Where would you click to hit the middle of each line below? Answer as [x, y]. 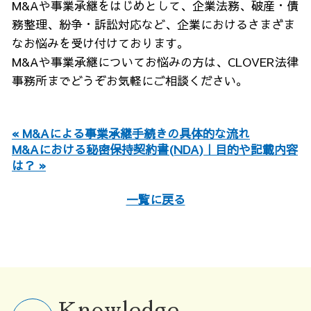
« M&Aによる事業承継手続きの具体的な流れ [131, 133]
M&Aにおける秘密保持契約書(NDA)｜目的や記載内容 [155, 149]
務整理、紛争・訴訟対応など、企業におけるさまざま [153, 24]
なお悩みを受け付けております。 [100, 43]
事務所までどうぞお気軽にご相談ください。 [130, 81]
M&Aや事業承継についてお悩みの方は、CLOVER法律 [155, 62]
